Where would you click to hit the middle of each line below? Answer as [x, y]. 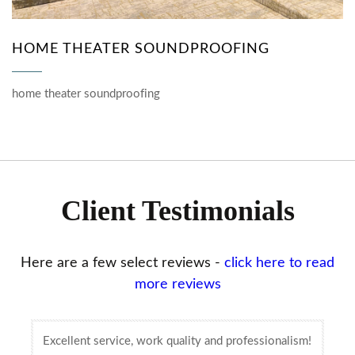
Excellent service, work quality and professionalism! [177, 341]
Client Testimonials [177, 210]
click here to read [279, 263]
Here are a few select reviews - [122, 263]
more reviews [177, 284]
